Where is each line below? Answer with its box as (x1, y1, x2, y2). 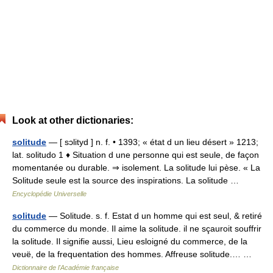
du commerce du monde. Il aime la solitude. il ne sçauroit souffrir (12, 223, 261, 233)
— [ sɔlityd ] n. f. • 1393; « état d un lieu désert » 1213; (46, 136, 258, 147)
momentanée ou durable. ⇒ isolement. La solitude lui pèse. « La (12, 162, 260, 172)
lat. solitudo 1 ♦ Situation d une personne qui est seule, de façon (12, 149, 259, 160)
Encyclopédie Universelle (12, 190, 87, 197)
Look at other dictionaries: (12, 115, 133, 126)
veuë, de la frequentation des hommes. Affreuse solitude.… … (12, 249, 257, 259)
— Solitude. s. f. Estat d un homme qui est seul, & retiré (46, 210, 262, 221)
